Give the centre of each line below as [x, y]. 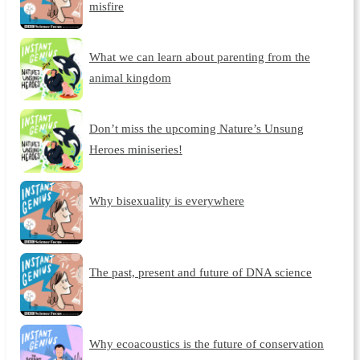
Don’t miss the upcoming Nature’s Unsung [196, 129]
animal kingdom [130, 77]
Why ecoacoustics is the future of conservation [206, 344]
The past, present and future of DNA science [200, 272]
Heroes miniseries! [135, 149]
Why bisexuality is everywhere [166, 200]
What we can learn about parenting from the [199, 56]
